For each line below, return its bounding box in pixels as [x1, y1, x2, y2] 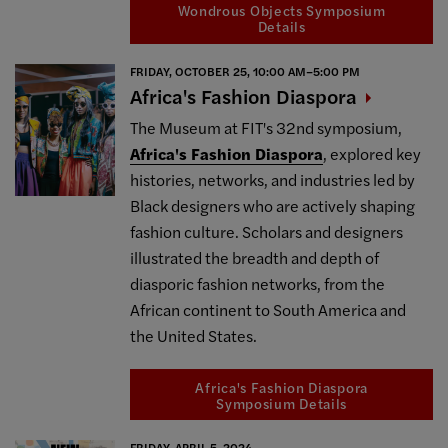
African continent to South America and [130, 297, 407, 321]
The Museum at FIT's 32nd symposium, [130, 115, 403, 139]
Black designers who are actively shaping [130, 193, 416, 217]
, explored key [323, 141, 422, 165]
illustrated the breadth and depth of [130, 245, 380, 269]
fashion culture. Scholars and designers [130, 219, 404, 243]
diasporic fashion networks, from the [130, 271, 386, 295]
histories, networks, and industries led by [130, 167, 416, 191]
